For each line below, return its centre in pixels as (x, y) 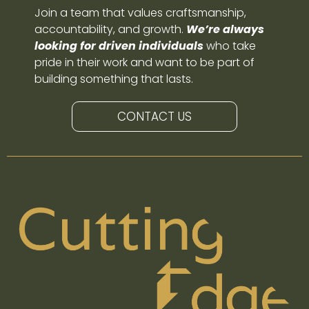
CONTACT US (154, 117)
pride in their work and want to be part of (144, 62)
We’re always (225, 29)
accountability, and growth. (110, 29)
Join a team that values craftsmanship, (140, 13)
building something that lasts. (114, 79)
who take (230, 46)
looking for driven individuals (119, 46)
